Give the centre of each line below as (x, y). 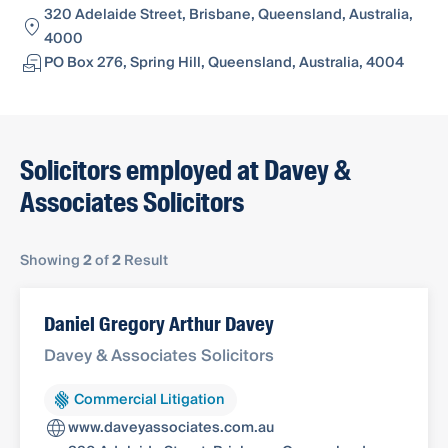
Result (144, 261)
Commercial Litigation (149, 399)
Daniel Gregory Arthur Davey (159, 324)
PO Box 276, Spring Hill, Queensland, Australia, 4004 (224, 63)
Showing (51, 261)
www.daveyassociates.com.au (171, 428)
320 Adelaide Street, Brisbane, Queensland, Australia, (228, 15)
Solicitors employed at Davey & (185, 171)
